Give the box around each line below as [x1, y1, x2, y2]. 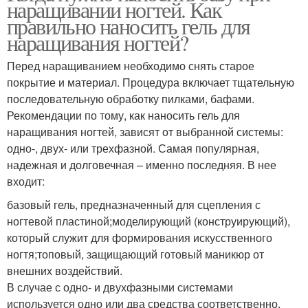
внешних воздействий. [7, 262, 122, 278]
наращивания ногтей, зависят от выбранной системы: [7, 123, 283, 140]
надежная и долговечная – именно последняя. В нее [7, 156, 276, 173]
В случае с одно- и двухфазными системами [7, 278, 233, 295]
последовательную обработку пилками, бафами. [7, 90, 254, 107]
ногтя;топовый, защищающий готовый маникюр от [7, 245, 264, 262]
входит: [7, 173, 45, 189]
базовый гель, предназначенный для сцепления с [7, 196, 261, 212]
